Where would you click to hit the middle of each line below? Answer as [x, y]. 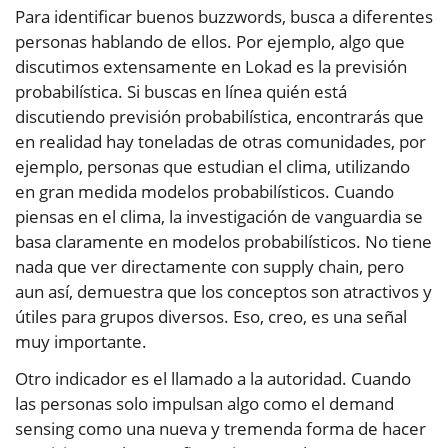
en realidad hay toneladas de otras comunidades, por [220, 142]
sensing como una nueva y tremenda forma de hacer [220, 429]
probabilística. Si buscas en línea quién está [181, 92]
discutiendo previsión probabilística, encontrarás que [219, 117]
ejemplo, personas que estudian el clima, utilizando [212, 167]
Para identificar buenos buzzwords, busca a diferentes [224, 17]
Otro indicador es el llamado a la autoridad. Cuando [213, 379]
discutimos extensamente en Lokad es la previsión [211, 67]
